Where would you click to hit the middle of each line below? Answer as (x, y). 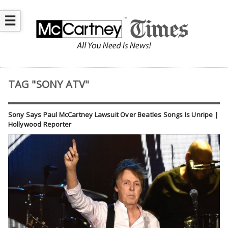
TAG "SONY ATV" (49, 84)
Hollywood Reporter (40, 124)
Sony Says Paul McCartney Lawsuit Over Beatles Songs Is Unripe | (113, 115)
